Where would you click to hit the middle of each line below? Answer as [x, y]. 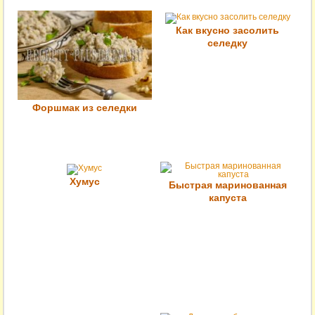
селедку [228, 43]
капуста [227, 197]
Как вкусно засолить [228, 30]
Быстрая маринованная [227, 185]
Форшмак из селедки [84, 107]
